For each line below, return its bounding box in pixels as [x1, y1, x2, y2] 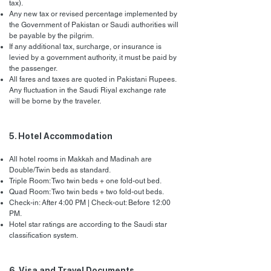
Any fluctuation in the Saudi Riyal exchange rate [9, 86, 166, 94]
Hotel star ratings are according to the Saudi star [9, 220, 167, 229]
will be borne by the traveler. [9, 97, 101, 105]
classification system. [9, 231, 78, 240]
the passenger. [9, 64, 57, 73]
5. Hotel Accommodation [9, 131, 113, 141]
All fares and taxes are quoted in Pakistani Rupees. [9, 75, 176, 83]
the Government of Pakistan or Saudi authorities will [9, 21, 178, 29]
